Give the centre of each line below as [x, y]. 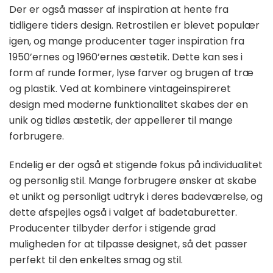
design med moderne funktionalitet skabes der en [129, 104]
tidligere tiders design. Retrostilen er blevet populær [134, 25]
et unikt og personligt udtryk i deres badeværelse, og [136, 196]
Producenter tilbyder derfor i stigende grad [112, 228]
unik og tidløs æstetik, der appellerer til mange [121, 120]
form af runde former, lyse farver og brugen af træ [131, 73]
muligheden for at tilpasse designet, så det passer [128, 244]
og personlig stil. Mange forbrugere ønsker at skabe [133, 180]
